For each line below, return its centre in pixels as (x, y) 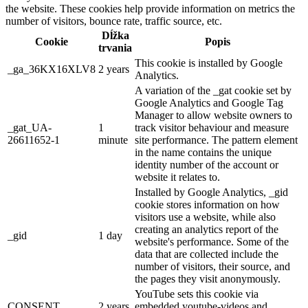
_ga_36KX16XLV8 (52, 69)
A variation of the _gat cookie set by (213, 90)
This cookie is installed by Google (209, 63)
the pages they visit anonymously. (208, 278)
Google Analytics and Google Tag (209, 102)
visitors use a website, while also (205, 217)
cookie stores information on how (207, 204)
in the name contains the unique (203, 152)
